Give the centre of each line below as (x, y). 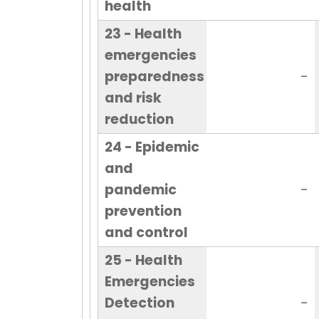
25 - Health (143, 261)
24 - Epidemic (152, 147)
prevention (143, 211)
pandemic (140, 190)
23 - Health (143, 34)
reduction (139, 120)
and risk (133, 98)
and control (146, 233)
